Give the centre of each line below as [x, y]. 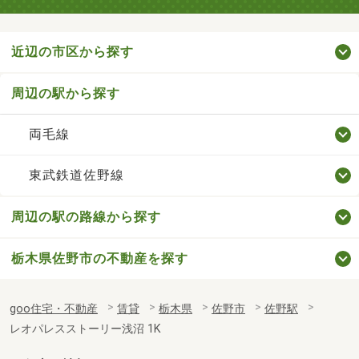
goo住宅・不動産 [54, 309]
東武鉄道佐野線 [76, 175]
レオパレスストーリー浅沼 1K [85, 329]
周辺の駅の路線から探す [86, 216]
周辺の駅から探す [66, 93]
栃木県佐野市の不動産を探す [100, 258]
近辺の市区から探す [73, 51]
